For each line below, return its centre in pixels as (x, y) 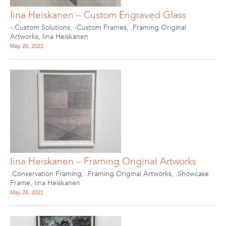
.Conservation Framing (46, 174)
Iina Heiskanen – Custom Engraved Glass (98, 15)
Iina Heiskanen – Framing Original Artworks (103, 161)
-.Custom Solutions (40, 27)
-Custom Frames (100, 27)
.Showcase (192, 174)
